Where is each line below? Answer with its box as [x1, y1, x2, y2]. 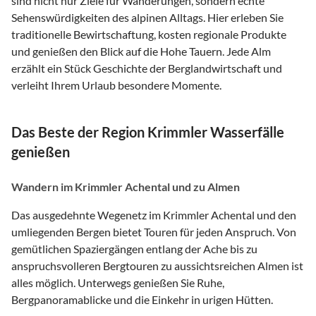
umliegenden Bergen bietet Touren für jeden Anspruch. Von [11, 224, 296, 238]
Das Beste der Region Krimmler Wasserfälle [11, 123, 284, 140]
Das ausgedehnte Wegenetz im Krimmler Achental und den [11, 207, 296, 221]
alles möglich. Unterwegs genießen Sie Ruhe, [11, 275, 224, 289]
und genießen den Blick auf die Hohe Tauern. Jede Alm [11, 44, 271, 58]
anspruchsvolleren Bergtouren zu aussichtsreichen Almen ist [11, 258, 303, 272]
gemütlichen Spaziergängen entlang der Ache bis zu [11, 241, 257, 255]
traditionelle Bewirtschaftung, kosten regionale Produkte [11, 27, 286, 41]
